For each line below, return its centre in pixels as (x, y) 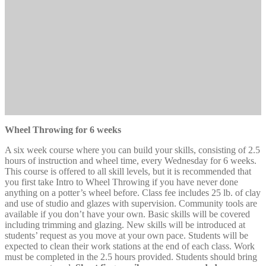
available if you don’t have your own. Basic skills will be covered (127, 214)
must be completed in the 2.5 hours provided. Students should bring (131, 256)
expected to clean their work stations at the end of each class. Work (130, 246)
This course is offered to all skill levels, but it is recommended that (128, 171)
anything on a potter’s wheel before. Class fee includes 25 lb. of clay (133, 192)
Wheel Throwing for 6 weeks (63, 129)
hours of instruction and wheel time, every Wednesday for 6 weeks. (131, 160)
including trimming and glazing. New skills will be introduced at (125, 224)
